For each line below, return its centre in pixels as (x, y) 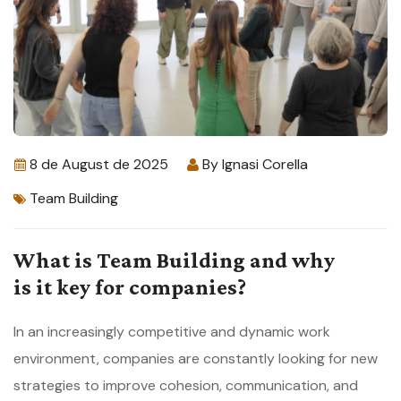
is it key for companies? (130, 287)
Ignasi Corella (265, 165)
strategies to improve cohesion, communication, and (186, 386)
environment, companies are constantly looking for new (196, 359)
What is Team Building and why (174, 260)
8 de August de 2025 (99, 165)
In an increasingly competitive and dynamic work (172, 332)
